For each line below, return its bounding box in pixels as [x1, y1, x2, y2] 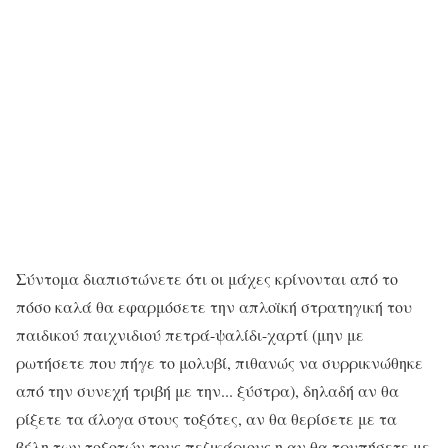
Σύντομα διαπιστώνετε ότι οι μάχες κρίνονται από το [16, 268, 398, 290]
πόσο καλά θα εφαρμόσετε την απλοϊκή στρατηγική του [16, 296, 412, 318]
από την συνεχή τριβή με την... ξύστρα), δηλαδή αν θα [16, 380, 399, 402]
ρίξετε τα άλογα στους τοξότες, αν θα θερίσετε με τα [16, 408, 397, 430]
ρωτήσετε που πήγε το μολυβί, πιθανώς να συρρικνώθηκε [16, 352, 423, 374]
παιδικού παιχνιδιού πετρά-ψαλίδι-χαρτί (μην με [16, 324, 364, 346]
